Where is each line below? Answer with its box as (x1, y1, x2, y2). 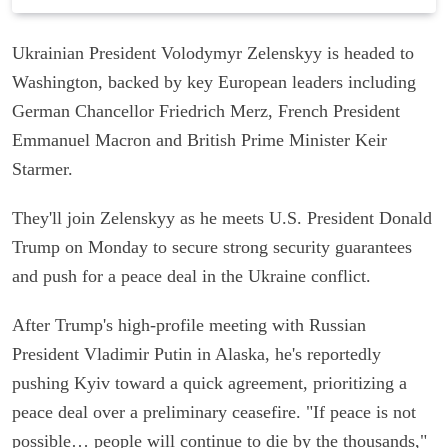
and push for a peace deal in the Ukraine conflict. (12, 265, 371, 286)
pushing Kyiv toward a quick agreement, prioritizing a (12, 372, 407, 393)
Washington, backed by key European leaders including (12, 71, 416, 92)
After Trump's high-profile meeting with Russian (12, 314, 366, 335)
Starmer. (12, 158, 73, 179)
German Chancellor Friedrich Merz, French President (12, 100, 400, 121)
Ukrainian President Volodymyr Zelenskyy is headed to (12, 42, 414, 63)
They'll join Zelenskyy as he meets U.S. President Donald (12, 207, 432, 228)
